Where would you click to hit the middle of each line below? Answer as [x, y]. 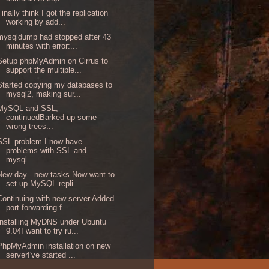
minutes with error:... [42, 46]
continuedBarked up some [52, 118]
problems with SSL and [47, 151]
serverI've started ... [41, 255]
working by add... [36, 22]
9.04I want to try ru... [43, 231]
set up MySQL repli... [44, 183]
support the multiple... [44, 70]
